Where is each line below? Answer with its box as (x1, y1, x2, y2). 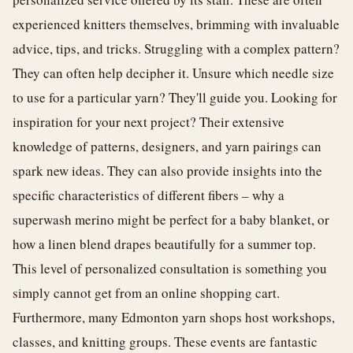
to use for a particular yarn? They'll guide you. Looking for (13, 88, 337, 106)
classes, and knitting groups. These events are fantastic (13, 333, 318, 351)
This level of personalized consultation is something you (13, 259, 327, 277)
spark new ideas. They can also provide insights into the (13, 162, 322, 180)
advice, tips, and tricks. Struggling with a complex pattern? (13, 39, 340, 58)
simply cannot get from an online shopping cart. (13, 284, 280, 302)
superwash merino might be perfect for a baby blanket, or (13, 210, 329, 229)
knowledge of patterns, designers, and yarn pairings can (13, 137, 321, 155)
